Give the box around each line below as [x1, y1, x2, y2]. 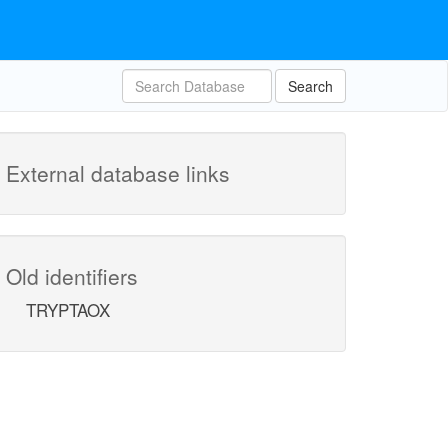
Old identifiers [6, 261, 138, 291]
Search [288, 76, 333, 96]
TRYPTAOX [26, 297, 110, 322]
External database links [6, 158, 230, 188]
